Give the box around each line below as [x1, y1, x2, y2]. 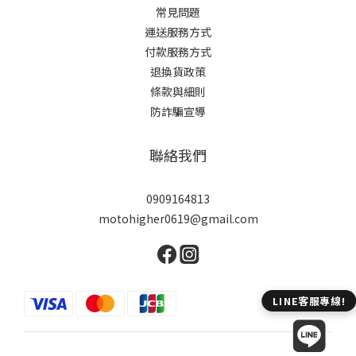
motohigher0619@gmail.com [98, 211, 258, 226]
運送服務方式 [145, 24, 211, 40]
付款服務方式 [145, 44, 211, 60]
